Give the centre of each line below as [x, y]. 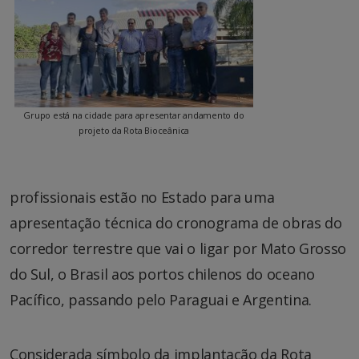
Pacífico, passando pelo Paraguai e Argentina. [161, 300]
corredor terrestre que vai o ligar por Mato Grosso [178, 249]
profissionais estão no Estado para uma [142, 198]
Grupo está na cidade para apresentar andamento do [134, 115]
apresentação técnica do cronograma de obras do [176, 223]
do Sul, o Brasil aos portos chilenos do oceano [162, 274]
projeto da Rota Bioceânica [134, 131]
